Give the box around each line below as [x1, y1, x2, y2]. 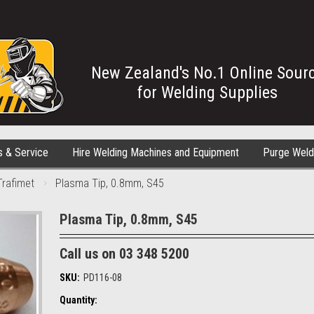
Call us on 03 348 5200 [60, 245, 189, 262]
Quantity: [60, 294, 97, 306]
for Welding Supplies [137, 83, 278, 102]
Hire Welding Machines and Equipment [72, 146, 239, 159]
